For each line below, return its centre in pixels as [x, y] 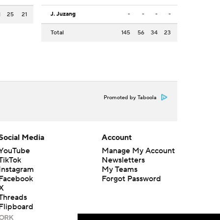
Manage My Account [138, 151]
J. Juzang [63, 14]
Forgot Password [131, 179]
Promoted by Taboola [130, 98]
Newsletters [123, 160]
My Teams [119, 170]
